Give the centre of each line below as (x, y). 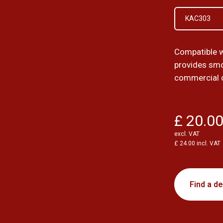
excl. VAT (187, 134)
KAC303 (198, 19)
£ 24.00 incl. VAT (198, 144)
